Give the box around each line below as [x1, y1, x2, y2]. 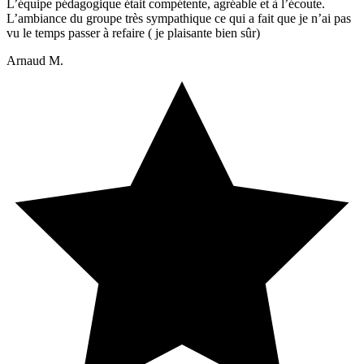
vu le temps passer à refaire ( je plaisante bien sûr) [6, 26, 260, 40]
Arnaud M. [6, 54, 63, 67]
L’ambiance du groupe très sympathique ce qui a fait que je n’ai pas [6, 11, 351, 25]
